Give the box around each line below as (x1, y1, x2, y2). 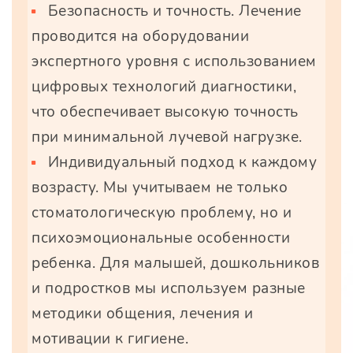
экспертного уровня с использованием (32, 51, 317, 72)
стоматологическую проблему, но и (32, 203, 292, 224)
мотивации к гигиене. (32, 329, 188, 350)
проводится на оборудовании (32, 26, 249, 47)
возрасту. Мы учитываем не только (32, 177, 288, 199)
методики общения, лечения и (32, 303, 254, 325)
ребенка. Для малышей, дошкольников (32, 253, 319, 274)
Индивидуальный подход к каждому (47, 152, 317, 173)
